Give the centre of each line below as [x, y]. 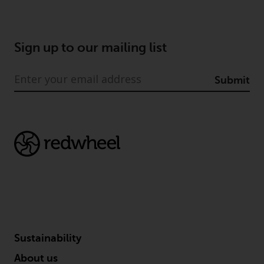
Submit [232, 80]
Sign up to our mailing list [90, 47]
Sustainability [48, 238]
